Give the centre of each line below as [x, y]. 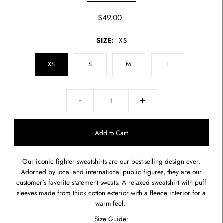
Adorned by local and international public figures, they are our [111, 172]
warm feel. [111, 203]
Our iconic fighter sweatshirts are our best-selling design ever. [111, 162]
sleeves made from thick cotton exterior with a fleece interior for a [111, 193]
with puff [193, 182]
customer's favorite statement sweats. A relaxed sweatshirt [98, 182]
